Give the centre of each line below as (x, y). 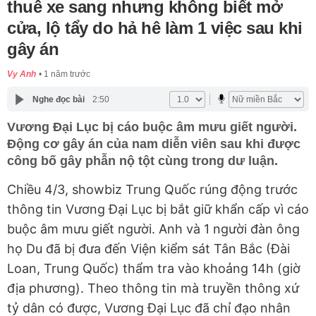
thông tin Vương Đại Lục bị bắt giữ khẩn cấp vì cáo (158, 209)
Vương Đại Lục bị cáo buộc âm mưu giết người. (152, 127)
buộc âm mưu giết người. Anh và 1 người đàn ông (153, 229)
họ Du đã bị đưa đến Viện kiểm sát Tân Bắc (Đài (148, 249)
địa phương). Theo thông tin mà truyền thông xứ (153, 288)
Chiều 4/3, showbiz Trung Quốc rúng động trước (152, 190)
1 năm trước (67, 74)
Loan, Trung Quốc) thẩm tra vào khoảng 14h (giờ (154, 269)
